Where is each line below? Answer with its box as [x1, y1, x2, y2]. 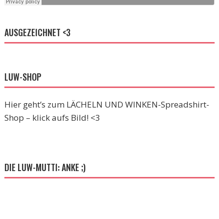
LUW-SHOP [4, 70, 42, 83]
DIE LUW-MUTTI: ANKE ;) [4, 160, 86, 174]
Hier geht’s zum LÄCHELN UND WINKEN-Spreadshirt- [4, 98, 209, 110]
